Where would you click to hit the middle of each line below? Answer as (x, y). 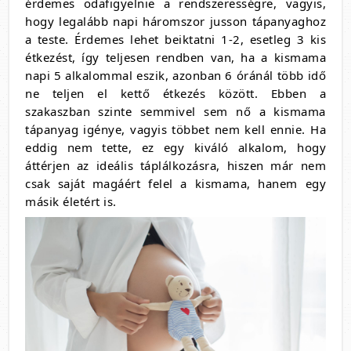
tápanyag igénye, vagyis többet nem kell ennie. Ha (175, 130)
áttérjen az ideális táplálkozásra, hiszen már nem (175, 166)
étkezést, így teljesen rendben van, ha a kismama (175, 58)
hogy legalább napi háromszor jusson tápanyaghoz (175, 22)
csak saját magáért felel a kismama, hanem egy (175, 184)
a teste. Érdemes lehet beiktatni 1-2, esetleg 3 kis (175, 40)
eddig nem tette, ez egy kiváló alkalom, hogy (175, 148)
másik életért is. (71, 202)
